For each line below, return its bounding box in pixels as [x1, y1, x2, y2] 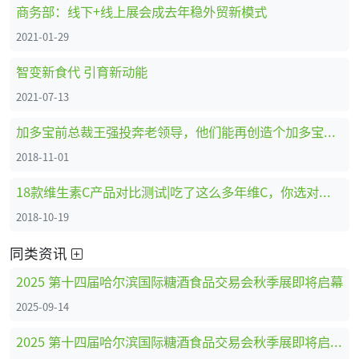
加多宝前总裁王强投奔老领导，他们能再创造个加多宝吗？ [324, 121, 336, 141]
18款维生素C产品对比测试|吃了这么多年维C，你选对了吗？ [319, 181, 331, 201]
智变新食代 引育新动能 [16, 61, 147, 81]
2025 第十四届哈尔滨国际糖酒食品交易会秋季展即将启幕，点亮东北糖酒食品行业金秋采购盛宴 [330, 331, 342, 351]
